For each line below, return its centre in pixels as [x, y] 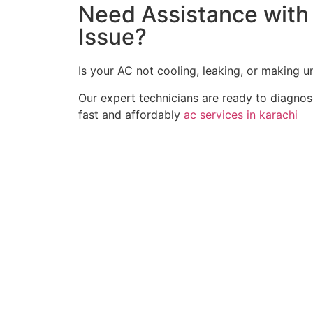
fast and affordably [131, 114]
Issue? [112, 37]
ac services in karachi [241, 114]
